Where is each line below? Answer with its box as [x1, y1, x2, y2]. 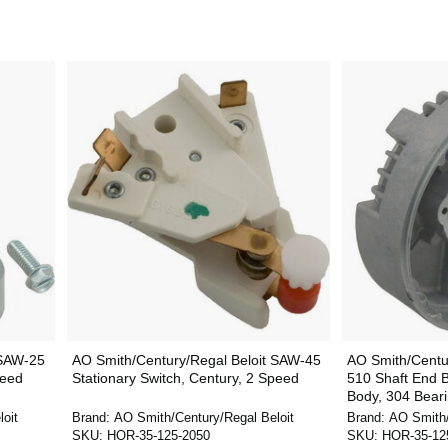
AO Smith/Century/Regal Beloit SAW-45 [71, 352, 321, 368]
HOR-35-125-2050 [106, 428, 210, 443]
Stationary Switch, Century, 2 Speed [71, 370, 299, 386]
